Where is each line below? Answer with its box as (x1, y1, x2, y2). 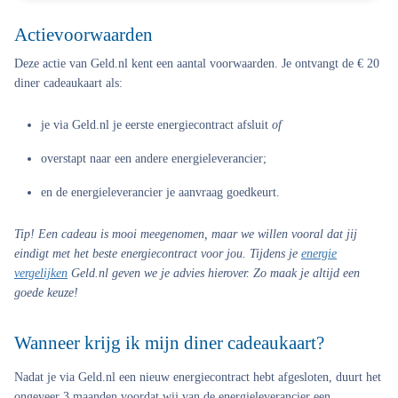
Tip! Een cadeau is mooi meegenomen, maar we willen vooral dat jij (14, 227, 357, 241)
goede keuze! (14, 286, 78, 299)
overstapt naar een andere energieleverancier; (41, 152, 267, 165)
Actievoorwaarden (14, 24, 153, 45)
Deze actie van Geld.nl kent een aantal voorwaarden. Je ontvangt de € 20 (14, 57, 379, 70)
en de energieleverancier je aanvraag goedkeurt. (41, 186, 280, 199)
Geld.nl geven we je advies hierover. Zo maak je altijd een (68, 267, 360, 280)
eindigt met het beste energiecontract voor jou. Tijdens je (14, 247, 301, 260)
